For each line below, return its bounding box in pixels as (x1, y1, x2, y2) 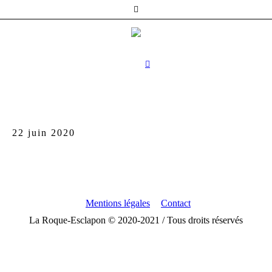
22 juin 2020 (12, 127, 75, 138)
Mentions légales (86, 197, 150, 208)
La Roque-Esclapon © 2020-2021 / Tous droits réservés (29, 214, 243, 225)
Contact (161, 197, 191, 208)
